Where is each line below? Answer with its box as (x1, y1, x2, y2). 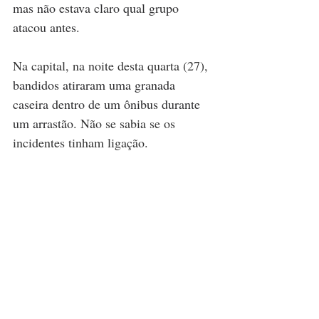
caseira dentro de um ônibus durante (13, 95, 204, 113)
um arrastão (13, 114, 73, 132)
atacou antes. (13, 18, 80, 36)
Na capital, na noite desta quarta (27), (13, 56, 211, 74)
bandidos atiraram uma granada (13, 75, 179, 93)
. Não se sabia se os (73, 114, 179, 132)
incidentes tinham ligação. (13, 133, 148, 151)
